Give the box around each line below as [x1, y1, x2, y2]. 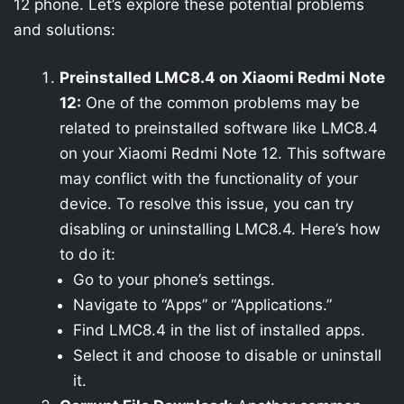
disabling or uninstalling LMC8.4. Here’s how [60, 220, 381, 238]
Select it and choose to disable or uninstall [73, 346, 381, 364]
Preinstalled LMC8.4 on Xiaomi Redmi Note [60, 69, 385, 87]
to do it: [60, 245, 115, 263]
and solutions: [14, 20, 115, 39]
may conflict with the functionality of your [60, 170, 358, 188]
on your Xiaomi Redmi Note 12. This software [60, 144, 386, 162]
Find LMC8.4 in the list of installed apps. [73, 321, 365, 339]
